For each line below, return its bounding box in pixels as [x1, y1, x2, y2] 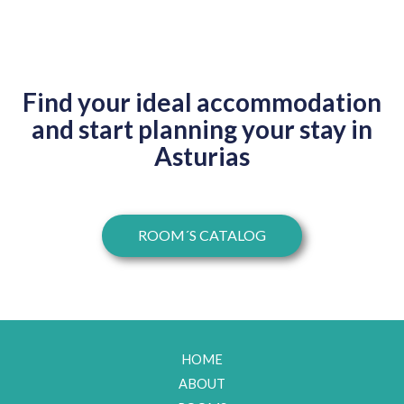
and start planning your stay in [32, 114, 372, 145]
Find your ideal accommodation [23, 87, 381, 118]
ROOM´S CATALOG [138, 226, 266, 244]
